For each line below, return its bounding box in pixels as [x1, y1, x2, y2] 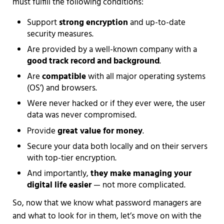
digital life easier [27, 178, 92, 192]
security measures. [27, 27, 94, 41]
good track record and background [27, 54, 160, 68]
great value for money [57, 124, 143, 138]
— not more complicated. [91, 178, 186, 192]
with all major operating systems [86, 70, 206, 84]
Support [27, 15, 59, 29]
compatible [42, 70, 86, 84]
